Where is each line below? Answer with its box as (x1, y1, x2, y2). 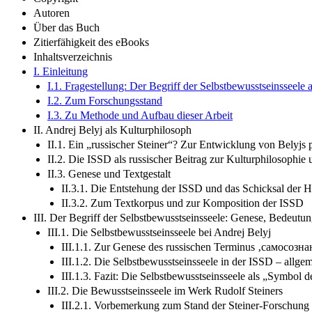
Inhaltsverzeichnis (33, 50, 112, 63)
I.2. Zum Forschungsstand (47, 94, 162, 107)
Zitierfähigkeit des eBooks (33, 36, 149, 48)
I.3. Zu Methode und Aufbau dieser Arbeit (47, 109, 233, 121)
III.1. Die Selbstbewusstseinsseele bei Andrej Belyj (47, 226, 271, 238)
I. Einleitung (33, 65, 88, 77)
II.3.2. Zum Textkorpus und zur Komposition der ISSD (61, 196, 304, 209)
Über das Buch (33, 21, 100, 33)
